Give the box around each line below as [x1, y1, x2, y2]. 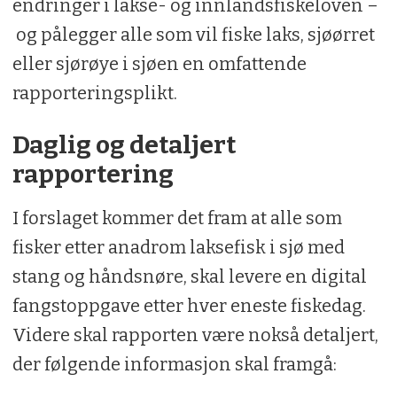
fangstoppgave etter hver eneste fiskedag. [12, 295, 366, 317]
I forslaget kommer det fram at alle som [12, 207, 342, 230]
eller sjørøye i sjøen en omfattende [12, 52, 307, 74]
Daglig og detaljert [12, 130, 236, 160]
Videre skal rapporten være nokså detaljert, [12, 324, 378, 346]
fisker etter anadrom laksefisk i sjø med [12, 237, 345, 259]
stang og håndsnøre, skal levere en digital [12, 266, 367, 288]
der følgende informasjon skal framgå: [12, 354, 337, 376]
